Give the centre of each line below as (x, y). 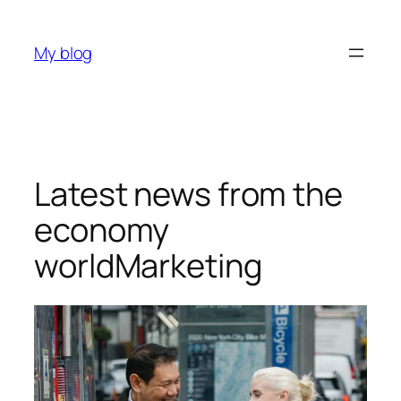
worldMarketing (148, 265)
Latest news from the (188, 193)
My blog (64, 52)
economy (102, 229)
